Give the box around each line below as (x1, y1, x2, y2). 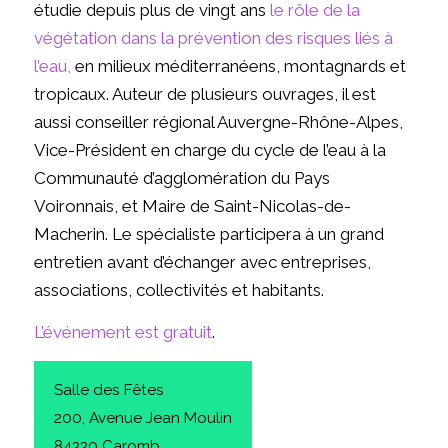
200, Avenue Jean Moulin (53, 408, 232, 427)
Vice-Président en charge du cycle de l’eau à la (33, 139, 386, 160)
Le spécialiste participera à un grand (111, 223, 384, 244)
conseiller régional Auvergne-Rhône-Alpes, (74, 111, 403, 132)
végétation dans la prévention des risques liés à (33, 27, 393, 48)
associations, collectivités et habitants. (33, 279, 324, 300)
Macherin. (33, 223, 112, 244)
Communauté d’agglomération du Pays (33, 167, 330, 188)
